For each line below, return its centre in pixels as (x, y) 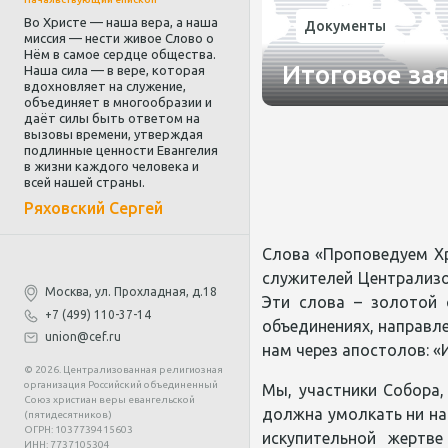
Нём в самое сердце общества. (120, 54)
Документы (345, 26)
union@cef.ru (81, 336)
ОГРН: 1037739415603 (78, 429)
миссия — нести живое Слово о (119, 38)
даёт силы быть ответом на (112, 118)
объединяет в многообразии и (118, 102)
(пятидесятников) (68, 414)
